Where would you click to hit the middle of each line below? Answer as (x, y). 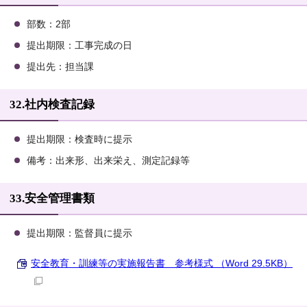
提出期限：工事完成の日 (79, 46)
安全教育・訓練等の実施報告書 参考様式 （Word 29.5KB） (162, 264)
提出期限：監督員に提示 (79, 234)
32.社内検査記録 (52, 105)
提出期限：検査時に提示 (79, 140)
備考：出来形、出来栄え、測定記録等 (108, 161)
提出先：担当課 (60, 67)
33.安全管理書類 (52, 199)
